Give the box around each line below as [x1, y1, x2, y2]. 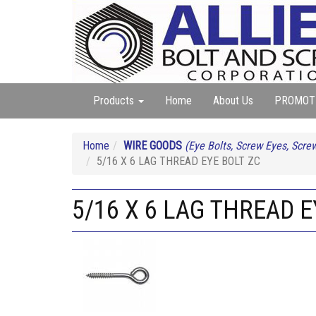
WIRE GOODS [123, 139, 182, 152]
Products [93, 94, 137, 107]
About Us [213, 94, 253, 107]
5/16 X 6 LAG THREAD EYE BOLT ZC [97, 154, 260, 168]
